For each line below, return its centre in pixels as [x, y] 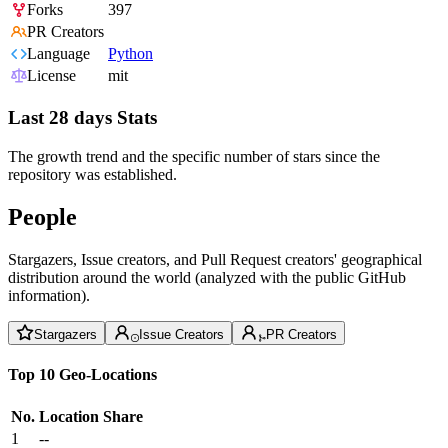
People [42, 216]
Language [58, 54]
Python [130, 54]
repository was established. [92, 174]
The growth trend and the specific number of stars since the [194, 156]
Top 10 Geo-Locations [82, 374]
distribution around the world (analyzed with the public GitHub [207, 277]
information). [49, 295]
